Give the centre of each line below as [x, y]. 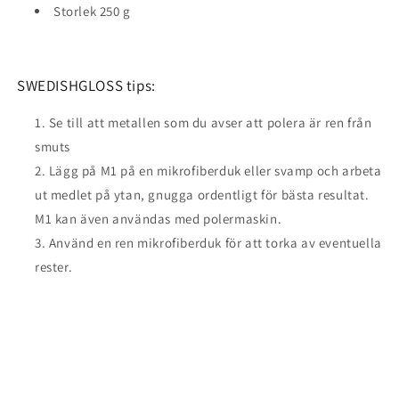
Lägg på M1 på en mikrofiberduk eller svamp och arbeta [215, 171]
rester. [54, 267]
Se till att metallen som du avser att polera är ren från [210, 123]
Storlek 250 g [92, 12]
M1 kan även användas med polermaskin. [159, 219]
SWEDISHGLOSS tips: [86, 86]
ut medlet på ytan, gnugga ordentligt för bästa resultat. [202, 195]
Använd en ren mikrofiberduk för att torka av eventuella [215, 243]
